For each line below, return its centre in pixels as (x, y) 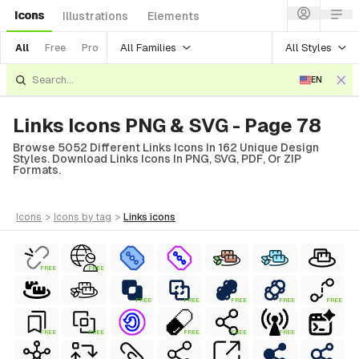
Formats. (37, 170)
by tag (97, 217)
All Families (148, 47)
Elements (173, 16)
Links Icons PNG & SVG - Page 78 (167, 125)
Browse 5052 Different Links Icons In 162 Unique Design (166, 147)
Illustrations (95, 16)
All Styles (309, 47)
